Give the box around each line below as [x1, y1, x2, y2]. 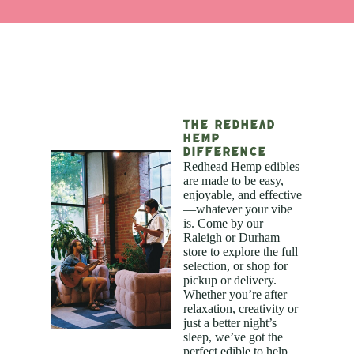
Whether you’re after [183, 287, 287, 301]
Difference [183, 144, 267, 158]
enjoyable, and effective [183, 187, 302, 201]
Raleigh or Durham [183, 230, 280, 244]
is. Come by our [183, 216, 263, 230]
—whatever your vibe [183, 201, 292, 216]
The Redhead [183, 117, 276, 131]
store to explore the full [183, 244, 298, 258]
